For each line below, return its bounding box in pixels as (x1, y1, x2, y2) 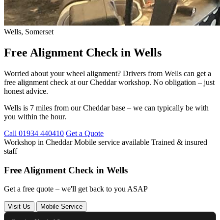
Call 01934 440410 (4, 129, 64, 137)
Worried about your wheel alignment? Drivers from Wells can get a (4, 69, 211, 78)
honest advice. (4, 86, 48, 95)
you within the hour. (4, 112, 66, 121)
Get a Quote (66, 129, 104, 137)
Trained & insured (149, 137, 207, 146)
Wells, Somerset (4, 27, 54, 36)
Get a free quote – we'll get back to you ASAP (4, 185, 148, 193)
